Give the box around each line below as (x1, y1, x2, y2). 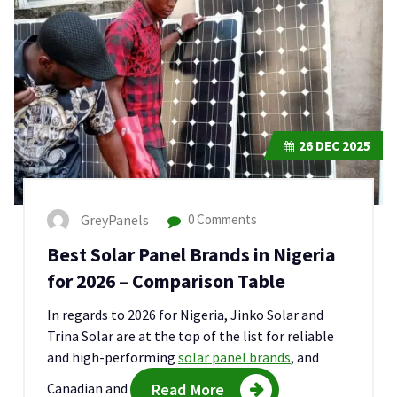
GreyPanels (81, 211, 149, 230)
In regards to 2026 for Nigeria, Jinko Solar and (47, 306, 323, 324)
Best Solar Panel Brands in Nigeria (47, 243, 336, 268)
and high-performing (47, 348, 178, 367)
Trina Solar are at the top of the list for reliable (47, 327, 334, 346)
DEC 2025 (313, 137, 370, 155)
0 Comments (185, 211, 257, 229)
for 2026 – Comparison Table (47, 269, 285, 294)
